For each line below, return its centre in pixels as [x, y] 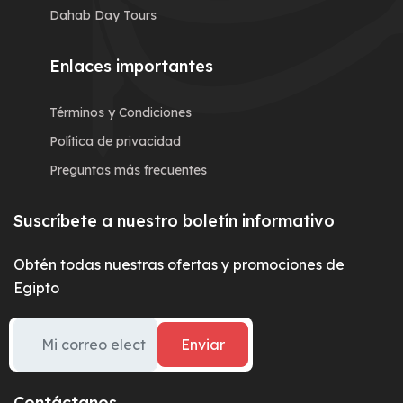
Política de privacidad [115, 142]
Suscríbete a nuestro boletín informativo [174, 221]
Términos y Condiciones [121, 113]
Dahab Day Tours [103, 16]
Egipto [36, 288]
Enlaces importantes [131, 67]
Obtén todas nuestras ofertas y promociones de [179, 265]
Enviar [203, 345]
